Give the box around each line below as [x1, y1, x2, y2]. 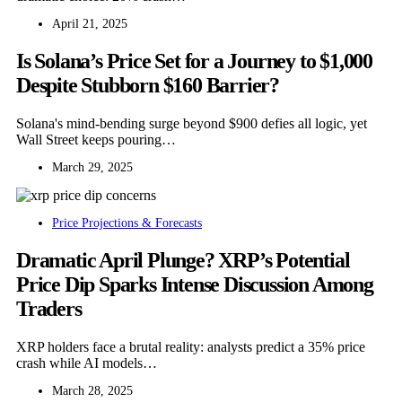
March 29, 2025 [52, 161, 133, 175]
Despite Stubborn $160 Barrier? [16, 74, 279, 98]
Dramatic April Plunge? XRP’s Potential [16, 249, 350, 273]
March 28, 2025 [52, 384, 133, 398]
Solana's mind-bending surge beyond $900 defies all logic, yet [16, 116, 367, 132]
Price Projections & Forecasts [52, 216, 202, 231]
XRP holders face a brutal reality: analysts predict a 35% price [16, 339, 365, 355]
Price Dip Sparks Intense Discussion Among [16, 273, 373, 297]
